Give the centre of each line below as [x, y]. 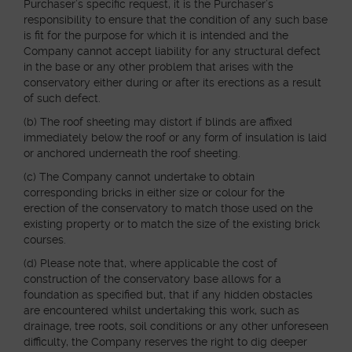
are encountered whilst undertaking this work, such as [161, 310]
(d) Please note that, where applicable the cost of [150, 263]
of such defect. [62, 98]
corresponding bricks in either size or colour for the [154, 192]
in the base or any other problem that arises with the [158, 67]
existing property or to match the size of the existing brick [172, 224]
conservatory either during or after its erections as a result [172, 82]
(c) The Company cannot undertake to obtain [139, 177]
